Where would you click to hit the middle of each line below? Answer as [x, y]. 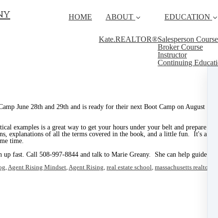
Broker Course [180, 47]
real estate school [129, 167]
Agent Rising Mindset [37, 167]
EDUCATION [187, 17]
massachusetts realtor [182, 167]
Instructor [172, 55]
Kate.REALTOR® [128, 39]
